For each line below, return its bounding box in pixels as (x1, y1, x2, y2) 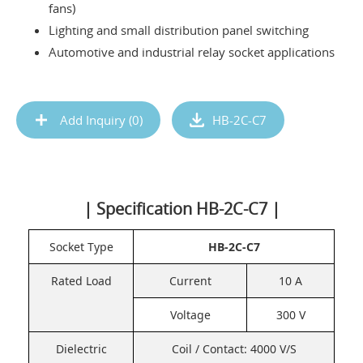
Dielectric (55, 341, 107, 357)
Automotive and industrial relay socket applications (49, 44, 335, 61)
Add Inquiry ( (57, 112, 132, 129)
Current (169, 273, 211, 289)
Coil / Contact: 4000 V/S (171, 341, 297, 357)
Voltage (169, 307, 211, 323)
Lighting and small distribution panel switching (49, 22, 309, 39)
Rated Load (50, 273, 112, 289)
